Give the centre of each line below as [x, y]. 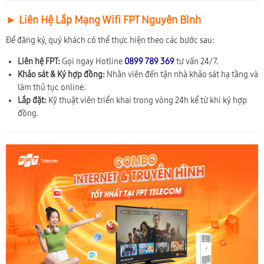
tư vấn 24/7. [196, 61]
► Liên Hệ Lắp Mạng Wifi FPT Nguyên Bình [103, 20]
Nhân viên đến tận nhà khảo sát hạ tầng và [181, 74]
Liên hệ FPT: [39, 61]
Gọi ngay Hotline [92, 61]
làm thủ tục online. [52, 87]
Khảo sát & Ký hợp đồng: [61, 74]
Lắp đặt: [32, 100]
